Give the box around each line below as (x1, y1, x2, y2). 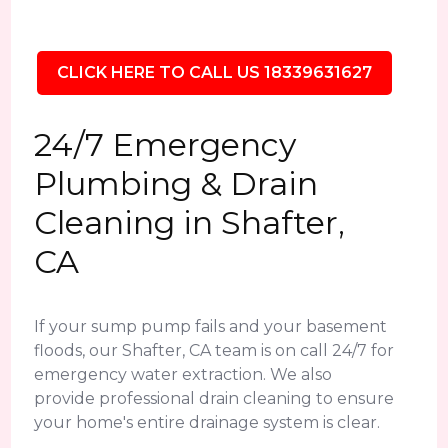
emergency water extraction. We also (34, 365, 333, 384)
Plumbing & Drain (34, 164, 319, 203)
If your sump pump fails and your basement (34, 317, 388, 336)
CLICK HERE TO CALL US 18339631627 (56, 63, 372, 82)
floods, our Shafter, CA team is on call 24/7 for (34, 341, 395, 360)
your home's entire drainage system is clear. (34, 413, 381, 432)
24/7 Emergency (34, 125, 297, 164)
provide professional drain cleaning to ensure (34, 389, 395, 408)
